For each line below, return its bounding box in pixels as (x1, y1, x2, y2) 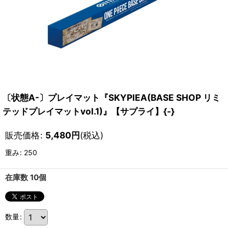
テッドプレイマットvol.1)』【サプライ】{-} (3, 106, 175, 117)
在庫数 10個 (5, 173, 46, 182)
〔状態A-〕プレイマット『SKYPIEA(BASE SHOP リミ (3, 92, 220, 103)
